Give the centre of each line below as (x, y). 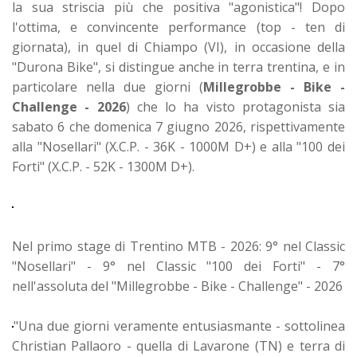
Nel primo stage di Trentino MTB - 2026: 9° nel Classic (178, 246)
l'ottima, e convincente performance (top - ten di (178, 27)
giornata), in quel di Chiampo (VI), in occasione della (178, 47)
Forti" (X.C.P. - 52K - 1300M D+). (103, 166)
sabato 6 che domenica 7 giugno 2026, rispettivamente (178, 126)
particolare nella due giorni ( (108, 86)
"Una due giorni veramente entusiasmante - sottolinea (179, 326)
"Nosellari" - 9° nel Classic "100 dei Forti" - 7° (178, 266)
